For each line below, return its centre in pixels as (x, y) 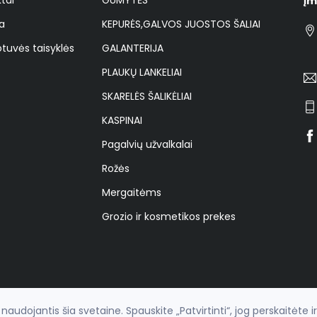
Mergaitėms (132, 192)
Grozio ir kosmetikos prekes (169, 216)
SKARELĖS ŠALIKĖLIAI (147, 96)
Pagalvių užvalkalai (147, 144)
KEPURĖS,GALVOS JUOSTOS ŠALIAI (181, 24)
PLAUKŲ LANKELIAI (142, 72)
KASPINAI (122, 120)
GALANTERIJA (133, 48)
